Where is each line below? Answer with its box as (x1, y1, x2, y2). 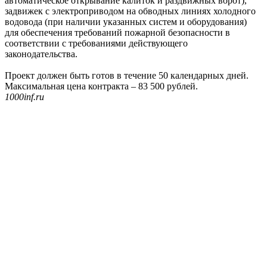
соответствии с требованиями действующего (5, 38, 188, 49)
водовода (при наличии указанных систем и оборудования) (5, 17, 247, 27)
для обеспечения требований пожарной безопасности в (5, 27, 230, 38)
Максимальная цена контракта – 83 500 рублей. (5, 81, 198, 92)
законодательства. (5, 49, 77, 60)
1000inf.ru (5, 92, 44, 103)
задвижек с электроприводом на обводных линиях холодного (5, 6, 256, 17)
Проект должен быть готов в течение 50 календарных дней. (5, 70, 249, 81)
